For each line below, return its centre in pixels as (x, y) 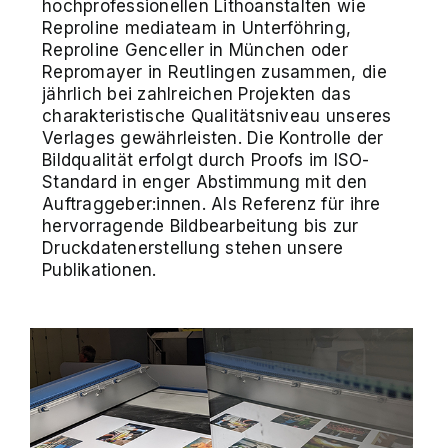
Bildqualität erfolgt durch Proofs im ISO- (206, 159)
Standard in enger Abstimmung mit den (205, 181)
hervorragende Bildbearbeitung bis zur (200, 225)
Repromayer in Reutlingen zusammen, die (214, 71)
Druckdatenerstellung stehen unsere (193, 247)
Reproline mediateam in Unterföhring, (197, 27)
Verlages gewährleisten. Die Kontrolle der (213, 137)
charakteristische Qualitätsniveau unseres (217, 115)
